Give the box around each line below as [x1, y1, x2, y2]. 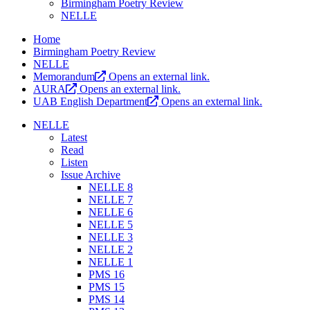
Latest [61, 131, 87, 144]
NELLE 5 [89, 219, 133, 231]
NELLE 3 [89, 231, 133, 244]
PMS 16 [89, 268, 125, 281]
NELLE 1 [89, 256, 133, 268]
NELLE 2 [89, 244, 133, 256]
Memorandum [33, 71, 95, 83]
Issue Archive [61, 169, 120, 181]
